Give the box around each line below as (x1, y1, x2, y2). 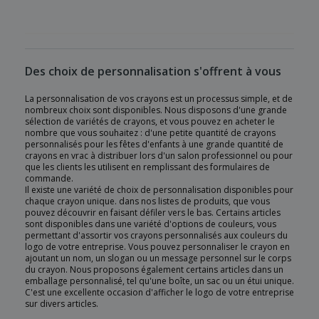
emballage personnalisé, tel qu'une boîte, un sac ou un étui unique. (25, 275, 294, 288)
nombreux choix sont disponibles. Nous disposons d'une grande (25, 104, 287, 117)
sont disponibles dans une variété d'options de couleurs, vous (25, 218, 276, 231)
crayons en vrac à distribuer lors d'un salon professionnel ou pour (25, 150, 293, 162)
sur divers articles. (25, 298, 98, 310)
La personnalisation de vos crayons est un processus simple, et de (25, 93, 293, 105)
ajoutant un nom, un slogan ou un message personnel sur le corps (25, 252, 291, 265)
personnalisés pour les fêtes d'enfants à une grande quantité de (25, 138, 283, 151)
